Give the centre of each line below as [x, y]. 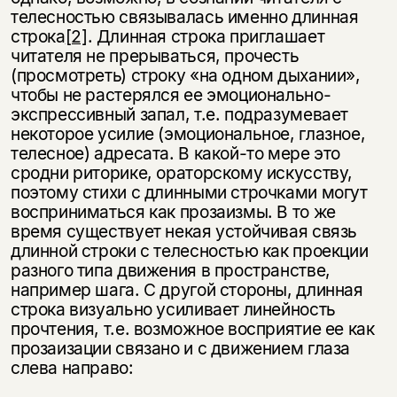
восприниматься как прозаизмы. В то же [173, 211]
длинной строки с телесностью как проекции [189, 250]
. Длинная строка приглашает [206, 36]
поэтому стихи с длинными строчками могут [189, 192]
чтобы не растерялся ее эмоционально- [171, 94]
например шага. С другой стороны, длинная [187, 289]
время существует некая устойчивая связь [184, 231]
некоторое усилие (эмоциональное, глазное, [188, 133]
